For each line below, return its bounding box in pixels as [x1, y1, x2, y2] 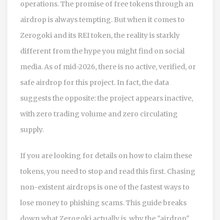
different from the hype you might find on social [20, 46, 185, 55]
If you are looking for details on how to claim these [20, 151, 192, 160]
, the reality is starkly [111, 30, 180, 40]
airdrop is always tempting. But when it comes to [20, 15, 185, 24]
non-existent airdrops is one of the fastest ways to [20, 182, 190, 192]
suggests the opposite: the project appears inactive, [20, 93, 193, 103]
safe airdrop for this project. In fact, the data [20, 78, 169, 87]
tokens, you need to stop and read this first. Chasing [20, 166, 195, 176]
